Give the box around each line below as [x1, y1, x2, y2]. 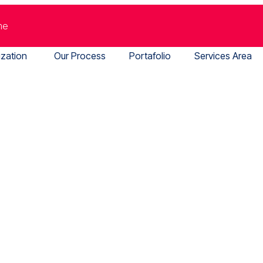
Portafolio [129, 49, 171, 62]
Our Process [54, 49, 106, 62]
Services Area [194, 49, 252, 62]
